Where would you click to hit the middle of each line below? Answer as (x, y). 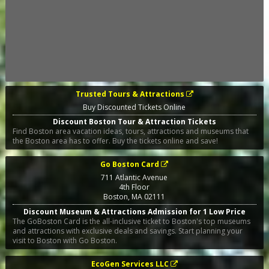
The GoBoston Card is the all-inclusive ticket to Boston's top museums (131, 221)
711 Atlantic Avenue (134, 178)
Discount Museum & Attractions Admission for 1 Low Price (134, 211)
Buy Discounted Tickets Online (134, 107)
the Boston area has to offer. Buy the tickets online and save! (115, 141)
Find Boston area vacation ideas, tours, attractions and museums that (130, 131)
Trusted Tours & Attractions (130, 94)
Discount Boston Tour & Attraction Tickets (134, 122)
